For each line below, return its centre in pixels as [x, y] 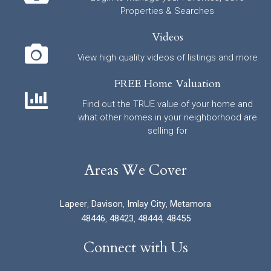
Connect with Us [135, 248]
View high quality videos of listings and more [167, 57]
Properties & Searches [167, 11]
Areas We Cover [135, 171]
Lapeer [73, 204]
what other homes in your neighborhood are [167, 117]
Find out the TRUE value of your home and [167, 104]
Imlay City [146, 204]
